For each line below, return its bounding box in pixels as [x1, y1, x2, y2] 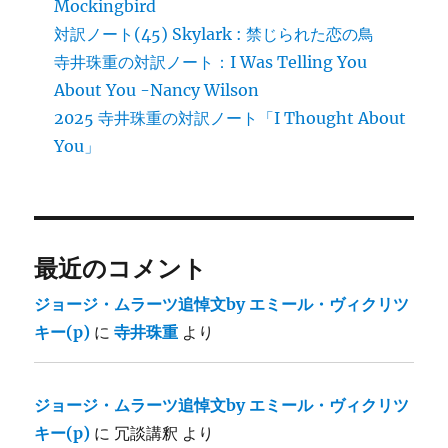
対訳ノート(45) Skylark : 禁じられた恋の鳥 [54, 23, 375, 44]
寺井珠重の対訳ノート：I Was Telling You [54, 51, 368, 72]
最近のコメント [34, 252, 208, 284]
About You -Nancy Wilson [54, 79, 260, 100]
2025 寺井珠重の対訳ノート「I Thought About [54, 107, 407, 128]
